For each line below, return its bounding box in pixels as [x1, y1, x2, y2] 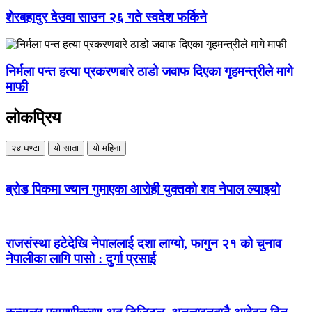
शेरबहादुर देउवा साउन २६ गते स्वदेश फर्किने [6, 10, 207, 25]
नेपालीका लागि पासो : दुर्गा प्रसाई [6, 251, 156, 266]
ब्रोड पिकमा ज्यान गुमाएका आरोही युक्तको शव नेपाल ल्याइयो [6, 182, 280, 197]
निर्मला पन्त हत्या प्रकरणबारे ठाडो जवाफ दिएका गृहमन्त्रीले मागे [6, 63, 293, 79]
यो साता [54, 143, 79, 154]
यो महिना [93, 143, 120, 154]
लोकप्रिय [6, 108, 61, 127]
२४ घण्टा [11, 143, 40, 154]
